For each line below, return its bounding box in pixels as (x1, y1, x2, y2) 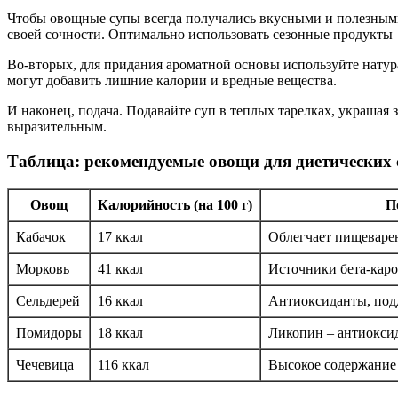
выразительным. (7, 119, 107, 135)
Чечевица (16, 356, 74, 372)
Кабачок (16, 228, 66, 244)
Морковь (16, 260, 69, 276)
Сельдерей (16, 292, 80, 308)
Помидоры (16, 324, 82, 340)
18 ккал (98, 324, 143, 340)
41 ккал (98, 260, 143, 276)
